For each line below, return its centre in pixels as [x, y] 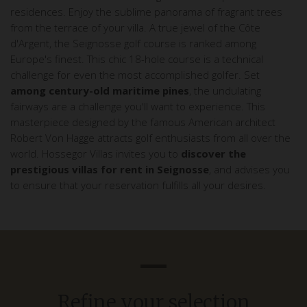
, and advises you [249, 169]
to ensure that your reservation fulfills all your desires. [138, 185]
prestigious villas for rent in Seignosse [110, 169]
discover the [213, 153]
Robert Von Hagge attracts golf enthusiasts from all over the [150, 137]
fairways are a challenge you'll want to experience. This [138, 106]
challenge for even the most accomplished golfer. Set [135, 74]
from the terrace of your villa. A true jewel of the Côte [135, 27]
